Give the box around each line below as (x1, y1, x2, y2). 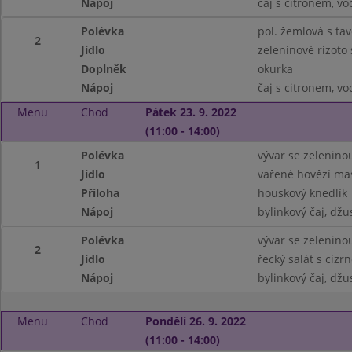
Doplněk (81, 61, 127, 76)
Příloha (81, 185, 120, 200)
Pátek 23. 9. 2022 (145, 104, 236, 119)
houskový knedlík (257, 185, 347, 200)
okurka (257, 61, 293, 76)
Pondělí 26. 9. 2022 (145, 313, 246, 328)
